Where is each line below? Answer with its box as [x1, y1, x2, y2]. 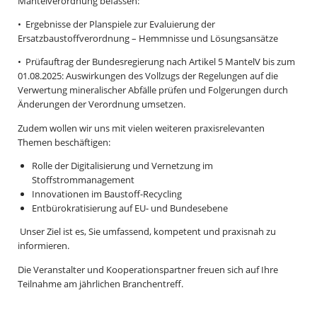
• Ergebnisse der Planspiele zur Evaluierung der [18, 17, 215, 30]
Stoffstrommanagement [32, 173, 134, 186]
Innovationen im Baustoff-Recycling [32, 187, 182, 200]
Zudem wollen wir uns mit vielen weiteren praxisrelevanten [18, 121, 265, 134]
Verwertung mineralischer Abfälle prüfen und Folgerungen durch [18, 83, 288, 97]
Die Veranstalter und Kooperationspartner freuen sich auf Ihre [18, 263, 278, 276]
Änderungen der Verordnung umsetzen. [18, 98, 185, 111]
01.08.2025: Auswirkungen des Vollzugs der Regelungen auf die [18, 69, 278, 83]
